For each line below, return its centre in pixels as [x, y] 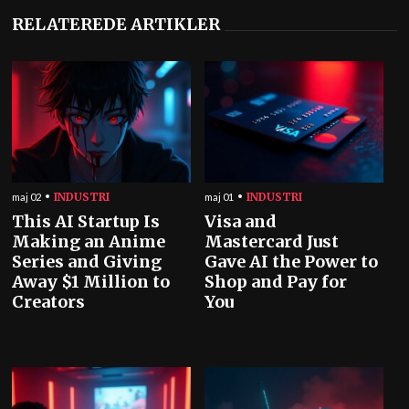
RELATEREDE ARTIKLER [116, 24]
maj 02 [27, 196]
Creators [49, 301]
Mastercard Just [272, 241]
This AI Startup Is [86, 221]
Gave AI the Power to [291, 261]
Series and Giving [87, 261]
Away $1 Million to [91, 281]
